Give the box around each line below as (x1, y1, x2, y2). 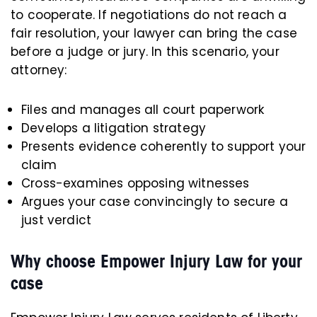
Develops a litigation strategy (21, 120, 207, 137)
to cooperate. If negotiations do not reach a (11, 6, 287, 23)
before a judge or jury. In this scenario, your (11, 43, 279, 60)
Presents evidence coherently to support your (21, 138, 306, 155)
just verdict (21, 212, 92, 229)
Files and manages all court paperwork (21, 101, 265, 118)
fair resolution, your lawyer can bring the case (11, 25, 297, 42)
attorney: (11, 62, 67, 79)
